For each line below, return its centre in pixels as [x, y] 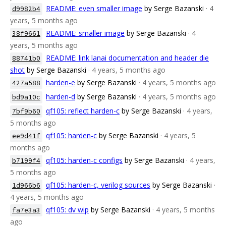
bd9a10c [26, 97]
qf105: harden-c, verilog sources [98, 185]
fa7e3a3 [26, 210]
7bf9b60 [26, 111]
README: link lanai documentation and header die [127, 58]
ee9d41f [26, 136]
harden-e [61, 82]
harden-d [61, 97]
